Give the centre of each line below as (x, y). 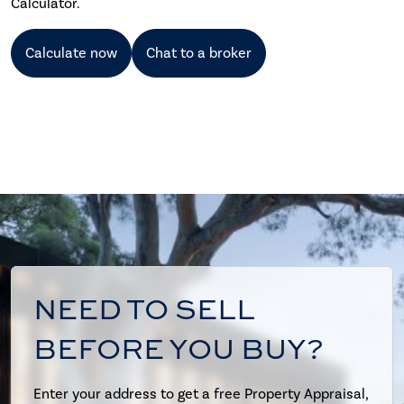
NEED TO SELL (144, 308)
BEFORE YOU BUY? (179, 348)
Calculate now (71, 52)
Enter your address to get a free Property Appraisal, (201, 393)
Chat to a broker (199, 52)
